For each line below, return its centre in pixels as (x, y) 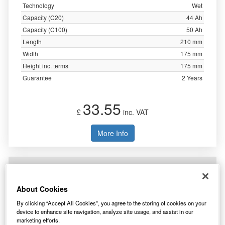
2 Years (192, 78)
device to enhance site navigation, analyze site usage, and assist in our (105, 212)
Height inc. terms (45, 66)
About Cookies (42, 189)
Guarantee (37, 78)
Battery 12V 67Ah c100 (113, 181)
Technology (38, 5)
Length (32, 41)
